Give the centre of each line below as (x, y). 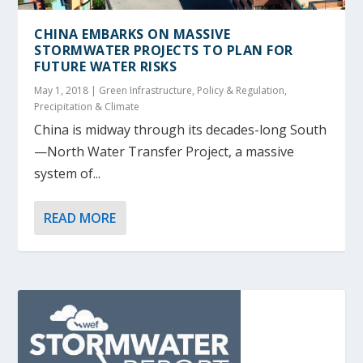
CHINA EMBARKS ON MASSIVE (132, 34)
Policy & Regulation (241, 90)
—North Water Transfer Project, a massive (164, 151)
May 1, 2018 (62, 90)
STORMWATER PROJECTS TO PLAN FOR (164, 50)
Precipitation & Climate (87, 106)
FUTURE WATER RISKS (106, 66)
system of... (68, 173)
